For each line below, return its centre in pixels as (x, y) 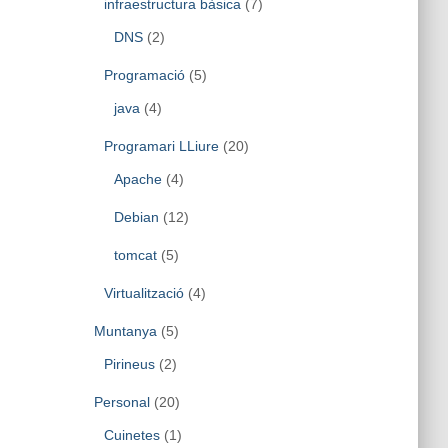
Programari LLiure (161, 146)
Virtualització (143, 293)
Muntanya (125, 331)
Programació (144, 75)
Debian (136, 217)
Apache (137, 179)
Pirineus (129, 364)
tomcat (135, 255)
